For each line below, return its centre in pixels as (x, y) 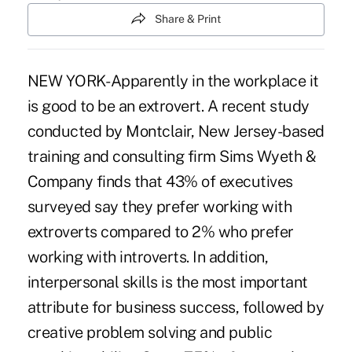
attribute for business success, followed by (176, 307)
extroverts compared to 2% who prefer (160, 231)
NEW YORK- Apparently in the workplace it (173, 81)
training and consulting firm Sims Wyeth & (172, 156)
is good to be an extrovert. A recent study (168, 106)
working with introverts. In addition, (148, 257)
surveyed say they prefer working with (159, 206)
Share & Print (188, 19)
